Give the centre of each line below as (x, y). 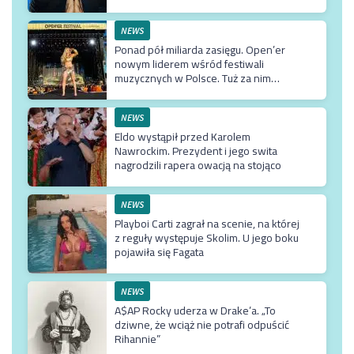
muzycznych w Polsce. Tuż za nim (193, 78)
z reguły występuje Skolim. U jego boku (207, 237)
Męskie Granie (149, 92)
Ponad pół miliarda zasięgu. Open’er (200, 49)
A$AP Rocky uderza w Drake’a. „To (195, 310)
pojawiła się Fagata (159, 252)
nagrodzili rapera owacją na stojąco (198, 165)
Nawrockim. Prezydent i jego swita (196, 151)
